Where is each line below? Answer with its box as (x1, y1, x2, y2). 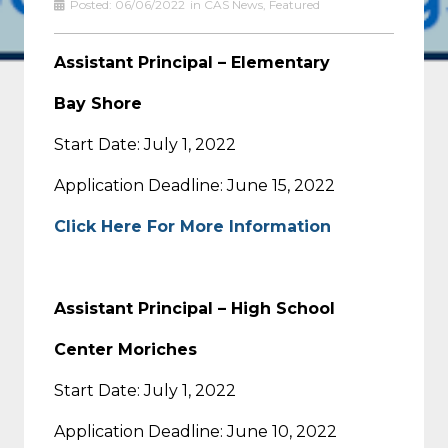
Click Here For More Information (54, 216, 331, 236)
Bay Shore (54, 93, 142, 113)
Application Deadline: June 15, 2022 (54, 175, 335, 195)
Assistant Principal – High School (54, 298, 335, 318)
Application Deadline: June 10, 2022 (54, 421, 337, 441)
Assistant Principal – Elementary (54, 52, 330, 72)
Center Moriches (54, 339, 197, 359)
